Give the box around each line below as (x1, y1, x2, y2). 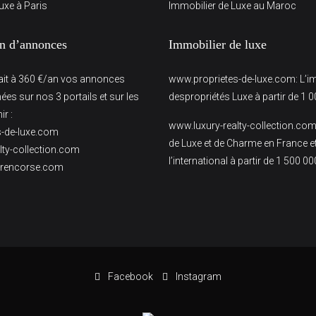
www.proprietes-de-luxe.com (169, 73, 296, 85)
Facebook (106, 271, 155, 282)
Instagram (174, 271, 221, 282)
